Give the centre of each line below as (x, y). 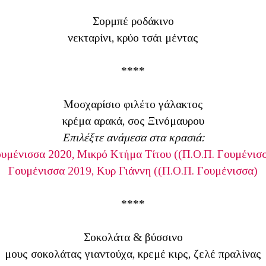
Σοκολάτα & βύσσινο (133, 237)
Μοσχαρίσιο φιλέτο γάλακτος (133, 104)
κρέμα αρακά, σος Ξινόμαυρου (133, 121)
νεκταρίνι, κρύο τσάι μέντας (133, 38)
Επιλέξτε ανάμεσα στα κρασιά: (133, 137)
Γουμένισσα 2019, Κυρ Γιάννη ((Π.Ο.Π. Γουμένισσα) (133, 171)
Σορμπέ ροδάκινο (133, 21)
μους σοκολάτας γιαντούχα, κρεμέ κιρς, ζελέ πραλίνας (133, 254)
